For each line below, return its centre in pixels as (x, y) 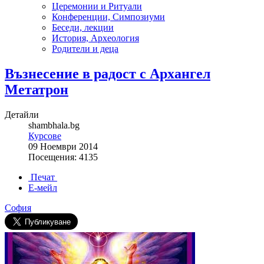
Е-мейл (43, 187)
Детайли (22, 114)
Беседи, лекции (83, 27)
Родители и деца (85, 49)
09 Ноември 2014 (63, 146)
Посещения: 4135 (63, 157)
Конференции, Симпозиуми (108, 17)
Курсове (45, 136)
